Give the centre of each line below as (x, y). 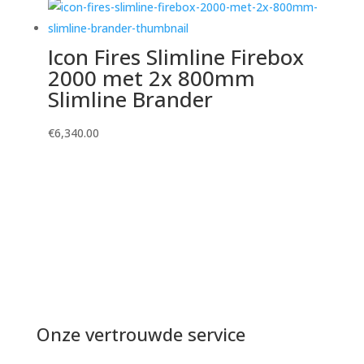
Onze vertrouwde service (141, 334)
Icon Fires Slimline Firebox (175, 57)
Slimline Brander (130, 100)
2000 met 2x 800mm (151, 78)
